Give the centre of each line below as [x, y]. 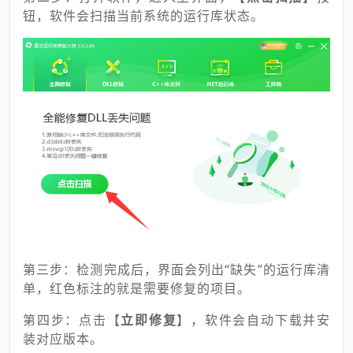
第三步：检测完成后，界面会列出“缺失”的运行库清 [176, 270]
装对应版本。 [63, 339]
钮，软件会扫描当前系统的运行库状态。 [143, 16]
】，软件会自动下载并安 [254, 320]
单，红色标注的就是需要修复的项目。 [137, 289]
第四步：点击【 [72, 320]
